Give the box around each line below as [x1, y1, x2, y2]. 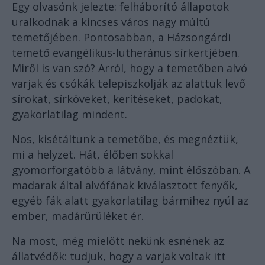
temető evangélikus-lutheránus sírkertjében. [12, 45, 240, 60]
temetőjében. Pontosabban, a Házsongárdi [12, 30, 231, 44]
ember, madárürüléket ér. [12, 208, 144, 223]
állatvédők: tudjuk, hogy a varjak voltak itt [12, 248, 226, 263]
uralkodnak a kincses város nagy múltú [12, 14, 210, 29]
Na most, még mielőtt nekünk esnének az [12, 233, 224, 248]
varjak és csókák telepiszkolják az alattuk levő [12, 76, 245, 91]
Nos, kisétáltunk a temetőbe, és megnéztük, [12, 131, 238, 146]
